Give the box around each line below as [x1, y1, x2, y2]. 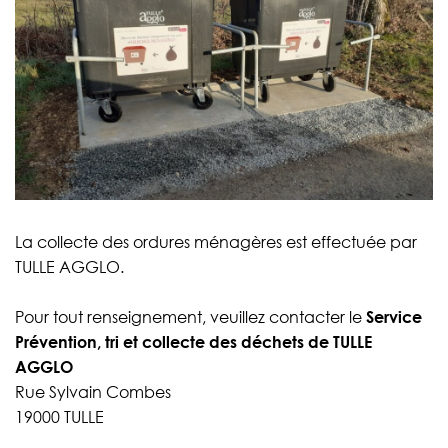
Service [366, 307, 422, 328]
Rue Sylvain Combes [15, 382, 171, 403]
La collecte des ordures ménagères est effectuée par [15, 232, 417, 253]
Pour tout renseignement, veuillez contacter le [15, 307, 366, 328]
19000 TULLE [15, 407, 104, 428]
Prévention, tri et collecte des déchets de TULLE [15, 332, 372, 353]
